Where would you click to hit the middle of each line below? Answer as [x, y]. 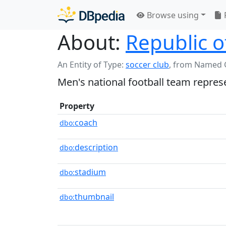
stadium [90, 172]
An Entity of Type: [92, 65]
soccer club [147, 65]
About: [89, 42]
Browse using [172, 15]
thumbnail [94, 197]
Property [77, 106]
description [96, 147]
